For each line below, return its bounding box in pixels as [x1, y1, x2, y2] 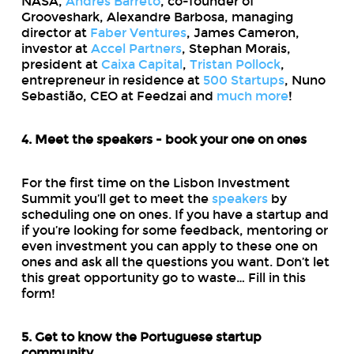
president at [21, 56, 101, 72]
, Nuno [284, 72, 326, 88]
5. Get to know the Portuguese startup [21, 329, 262, 345]
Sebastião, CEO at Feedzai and [21, 88, 217, 104]
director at [21, 24, 90, 40]
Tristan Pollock [189, 56, 281, 72]
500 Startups [202, 72, 284, 88]
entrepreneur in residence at [21, 72, 203, 88]
